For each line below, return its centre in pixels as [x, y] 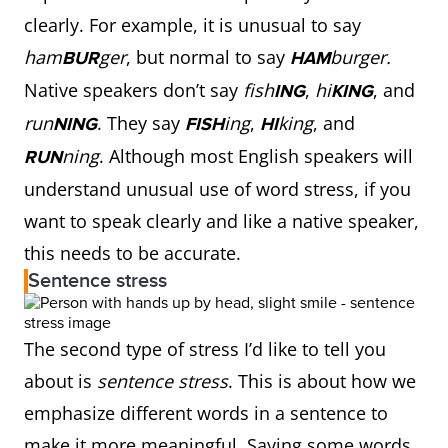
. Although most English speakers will [256, 156]
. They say [141, 123]
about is [60, 381]
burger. [360, 57]
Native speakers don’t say [133, 90]
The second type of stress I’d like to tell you [205, 349]
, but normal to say [208, 57]
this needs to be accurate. [132, 253]
